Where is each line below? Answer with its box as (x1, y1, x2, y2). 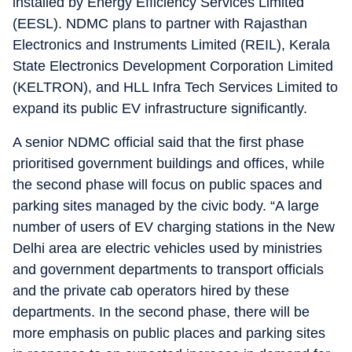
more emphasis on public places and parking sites (13, 325, 325, 341)
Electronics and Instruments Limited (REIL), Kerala (13, 37, 330, 53)
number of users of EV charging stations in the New (13, 219, 335, 235)
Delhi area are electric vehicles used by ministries (13, 240, 322, 256)
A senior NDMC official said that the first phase (13, 134, 304, 150)
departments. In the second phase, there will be (13, 304, 310, 320)
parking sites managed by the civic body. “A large (13, 198, 319, 214)
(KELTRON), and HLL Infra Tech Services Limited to (13, 79, 338, 95)
